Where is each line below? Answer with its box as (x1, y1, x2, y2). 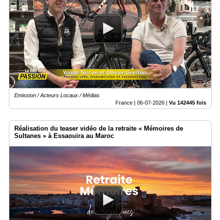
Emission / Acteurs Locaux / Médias (14, 92, 100, 99)
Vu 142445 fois (169, 100, 206, 106)
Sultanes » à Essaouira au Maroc (14, 132, 114, 140)
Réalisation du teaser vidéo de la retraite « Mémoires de (14, 125, 183, 133)
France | (115, 100, 137, 106)
